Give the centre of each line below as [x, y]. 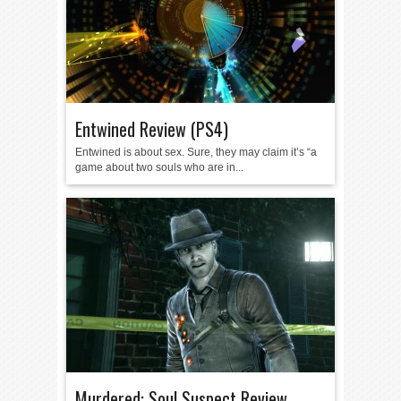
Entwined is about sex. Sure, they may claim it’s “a [196, 152]
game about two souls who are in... [159, 167]
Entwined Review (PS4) [152, 129]
